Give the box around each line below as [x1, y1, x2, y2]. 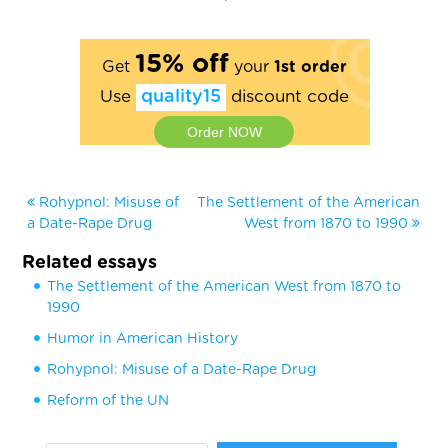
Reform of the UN [47, 393, 170, 408]
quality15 [140, 87, 221, 106]
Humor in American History [47, 331, 239, 346]
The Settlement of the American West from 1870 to [47, 279, 402, 294]
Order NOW [186, 123, 262, 140]
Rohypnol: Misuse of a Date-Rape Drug [47, 362, 317, 377]
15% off [134, 50, 229, 77]
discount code [225, 87, 349, 105]
